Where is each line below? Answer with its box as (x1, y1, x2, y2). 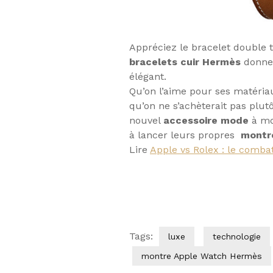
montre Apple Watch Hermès (141, 251, 262, 261)
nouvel (129, 115, 163, 127)
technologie (213, 232, 261, 242)
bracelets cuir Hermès (129, 56, 241, 68)
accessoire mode (163, 115, 249, 127)
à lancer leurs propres (129, 129, 241, 141)
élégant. (129, 71, 166, 83)
